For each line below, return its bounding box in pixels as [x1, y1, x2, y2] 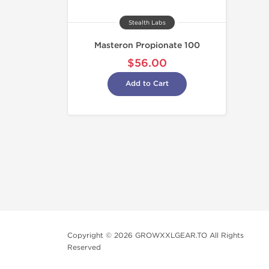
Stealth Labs [128, 19, 166, 26]
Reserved [67, 243, 101, 252]
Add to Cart [125, 79, 169, 88]
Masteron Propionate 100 [94, 40, 200, 50]
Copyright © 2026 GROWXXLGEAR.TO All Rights [67, 231, 244, 240]
